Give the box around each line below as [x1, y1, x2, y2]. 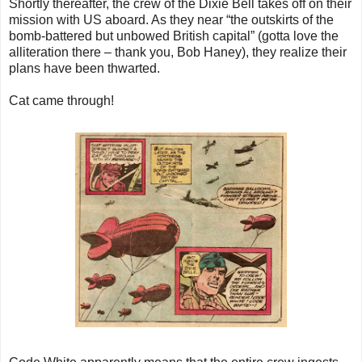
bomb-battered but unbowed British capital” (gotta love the [9, 29, 339, 44]
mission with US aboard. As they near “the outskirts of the [9, 13, 334, 27]
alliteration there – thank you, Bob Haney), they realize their [9, 45, 347, 60]
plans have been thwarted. [9, 61, 160, 76]
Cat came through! [9, 94, 114, 108]
